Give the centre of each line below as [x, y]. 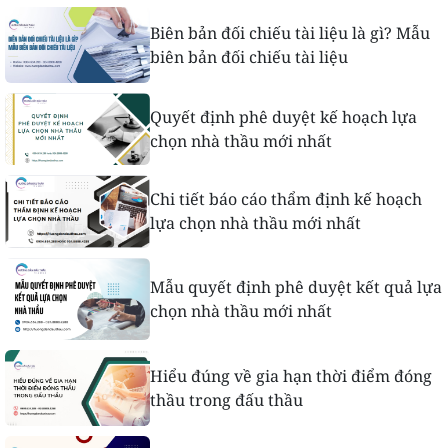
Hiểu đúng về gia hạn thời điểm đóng [290, 375]
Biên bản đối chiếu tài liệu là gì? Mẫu [289, 32]
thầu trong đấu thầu [226, 399]
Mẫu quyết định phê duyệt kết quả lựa [295, 286]
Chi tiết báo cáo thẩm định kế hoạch [285, 199]
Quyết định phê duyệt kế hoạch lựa [283, 116]
